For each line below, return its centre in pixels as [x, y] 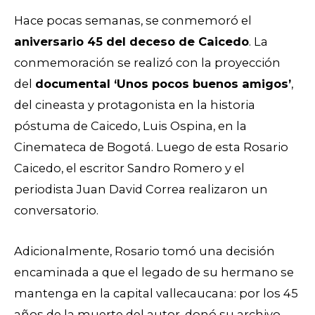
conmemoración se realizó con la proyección [147, 62]
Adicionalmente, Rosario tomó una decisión [144, 251]
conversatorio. [58, 210]
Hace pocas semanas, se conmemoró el [133, 20]
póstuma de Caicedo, [78, 126]
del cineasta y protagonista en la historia [135, 104]
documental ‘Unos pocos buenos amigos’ [163, 83]
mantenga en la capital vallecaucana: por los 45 [156, 294]
